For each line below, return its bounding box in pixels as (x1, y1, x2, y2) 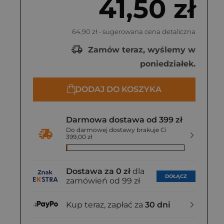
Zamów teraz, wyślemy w (85, 44, 195, 54)
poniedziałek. (140, 59, 195, 68)
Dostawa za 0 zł (66, 166, 130, 176)
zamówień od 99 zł (66, 176, 140, 185)
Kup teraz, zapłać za (66, 199, 145, 209)
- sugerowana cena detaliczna (97, 27, 195, 35)
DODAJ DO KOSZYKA (75, 84, 161, 94)
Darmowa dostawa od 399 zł (66, 115, 182, 124)
